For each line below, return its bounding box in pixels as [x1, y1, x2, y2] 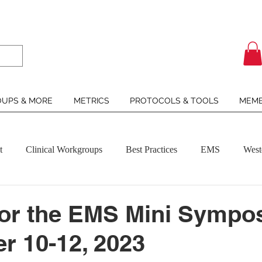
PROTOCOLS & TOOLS [129, 95, 219, 105]
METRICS [73, 95, 109, 105]
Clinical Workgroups [26, 144, 102, 154]
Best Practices [126, 144, 177, 154]
